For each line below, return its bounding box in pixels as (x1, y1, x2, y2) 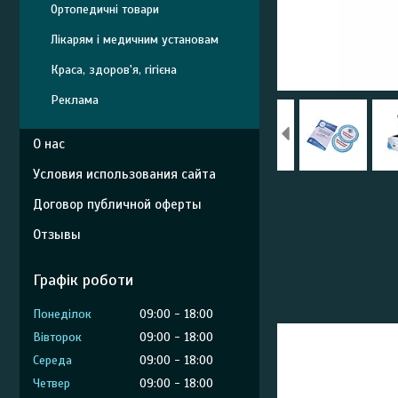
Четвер (33, 376, 70, 391)
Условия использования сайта (33, 166, 216, 182)
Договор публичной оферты (33, 196, 202, 212)
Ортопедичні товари (51, 2, 159, 17)
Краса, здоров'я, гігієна (51, 62, 177, 77)
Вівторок (33, 330, 82, 345)
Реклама (51, 92, 99, 107)
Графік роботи (33, 270, 133, 290)
